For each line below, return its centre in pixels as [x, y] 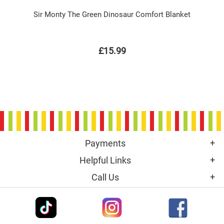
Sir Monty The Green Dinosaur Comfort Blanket [112, 14]
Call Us [105, 177]
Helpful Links [105, 160]
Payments [105, 143]
